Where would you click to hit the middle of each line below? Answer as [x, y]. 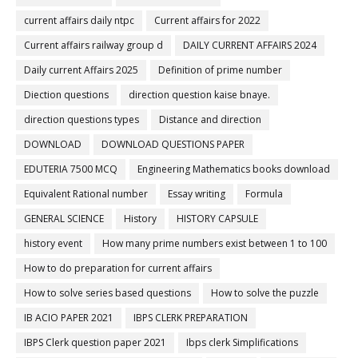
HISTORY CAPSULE [217, 219]
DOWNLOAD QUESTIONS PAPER [173, 144]
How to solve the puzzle [265, 293]
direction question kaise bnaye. [199, 95]
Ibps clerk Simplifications [242, 342]
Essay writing [197, 194]
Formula [264, 194]
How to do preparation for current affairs [118, 268]
